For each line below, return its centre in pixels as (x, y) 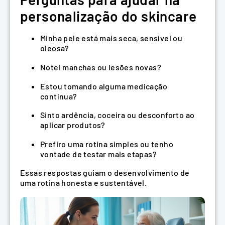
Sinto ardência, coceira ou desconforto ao (118, 115)
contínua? (59, 96)
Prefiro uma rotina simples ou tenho (107, 144)
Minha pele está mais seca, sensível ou (111, 38)
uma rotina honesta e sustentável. (84, 183)
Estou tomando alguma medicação (104, 86)
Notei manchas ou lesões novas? (101, 67)
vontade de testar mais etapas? (98, 154)
